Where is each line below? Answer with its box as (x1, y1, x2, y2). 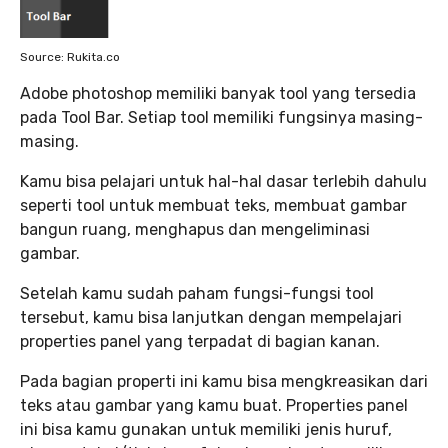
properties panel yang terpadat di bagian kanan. (20, 331, 380, 351)
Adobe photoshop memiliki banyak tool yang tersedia (20, 83, 416, 103)
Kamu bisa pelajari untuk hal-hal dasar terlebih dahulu (20, 171, 427, 191)
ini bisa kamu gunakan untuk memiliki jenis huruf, (20, 419, 392, 439)
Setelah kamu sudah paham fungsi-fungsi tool (20, 283, 374, 303)
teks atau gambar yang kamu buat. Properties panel (20, 395, 408, 415)
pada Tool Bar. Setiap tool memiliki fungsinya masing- (20, 107, 423, 127)
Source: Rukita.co (20, 49, 120, 64)
